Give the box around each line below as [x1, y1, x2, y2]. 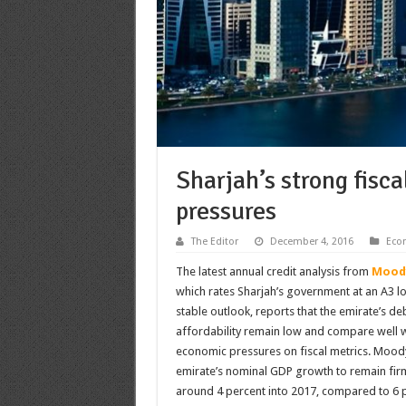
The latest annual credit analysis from [175, 264, 372, 278]
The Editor [190, 235, 238, 247]
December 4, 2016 [269, 235, 353, 247]
